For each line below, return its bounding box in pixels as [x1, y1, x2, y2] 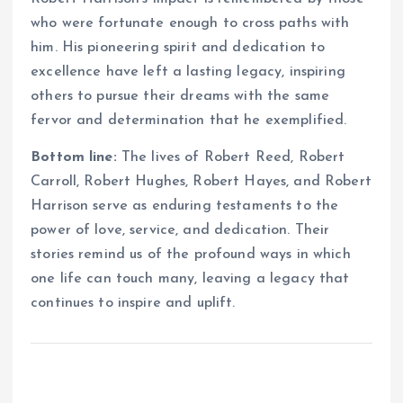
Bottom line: [31, 149, 117, 165]
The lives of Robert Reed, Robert [116, 149, 345, 165]
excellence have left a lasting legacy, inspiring [31, 64, 345, 79]
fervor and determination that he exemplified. [31, 112, 347, 128]
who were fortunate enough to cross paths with [31, 15, 350, 31]
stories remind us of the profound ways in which [31, 246, 351, 262]
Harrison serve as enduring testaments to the [31, 198, 339, 213]
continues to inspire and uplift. [31, 295, 236, 310]
